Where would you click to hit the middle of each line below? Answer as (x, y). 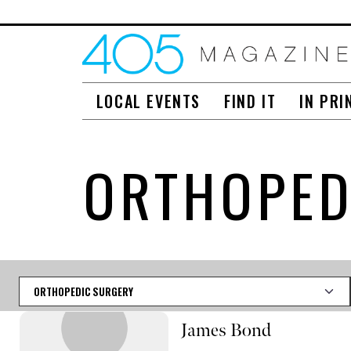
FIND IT (250, 101)
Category (42, 284)
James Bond (226, 331)
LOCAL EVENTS (148, 101)
